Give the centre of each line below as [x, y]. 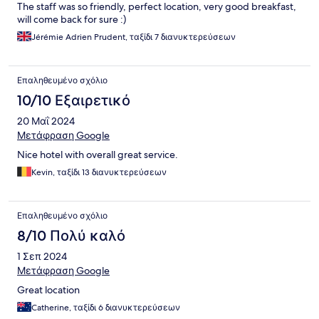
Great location [48, 290]
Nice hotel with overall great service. [98, 155]
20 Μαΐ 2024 [46, 121]
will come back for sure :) [72, 20]
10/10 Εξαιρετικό [74, 101]
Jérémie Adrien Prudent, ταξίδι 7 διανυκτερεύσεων [134, 37]
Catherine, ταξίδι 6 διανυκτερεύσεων [106, 308]
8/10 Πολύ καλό [71, 236]
